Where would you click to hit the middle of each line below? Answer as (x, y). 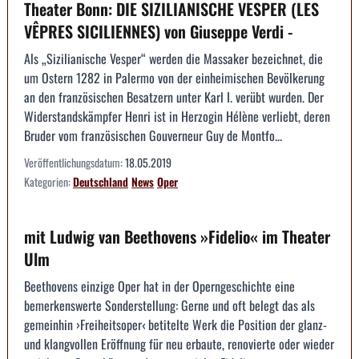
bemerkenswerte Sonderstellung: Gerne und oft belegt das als (169, 306)
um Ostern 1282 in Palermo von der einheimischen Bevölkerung (174, 78)
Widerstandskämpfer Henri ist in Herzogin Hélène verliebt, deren (177, 117)
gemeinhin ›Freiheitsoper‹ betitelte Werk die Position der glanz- (175, 325)
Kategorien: (48, 182)
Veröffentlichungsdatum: (75, 163)
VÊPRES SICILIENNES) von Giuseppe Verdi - (158, 32)
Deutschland (101, 182)
